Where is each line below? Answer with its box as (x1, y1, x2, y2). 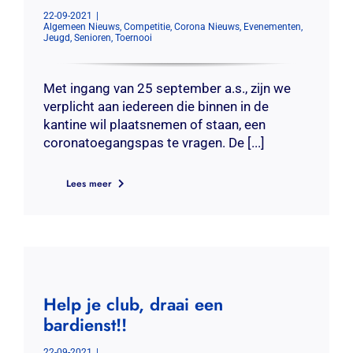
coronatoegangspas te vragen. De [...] (43, 135, 265, 150)
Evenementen (243, 21, 301, 32)
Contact (21, 11, 66, 32)
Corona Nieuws (173, 21, 240, 32)
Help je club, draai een (43, 292, 223, 317)
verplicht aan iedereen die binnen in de (43, 98, 269, 114)
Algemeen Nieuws (43, 21, 120, 32)
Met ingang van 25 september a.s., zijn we (43, 80, 291, 96)
